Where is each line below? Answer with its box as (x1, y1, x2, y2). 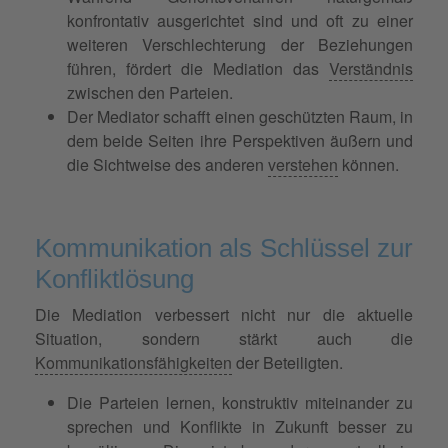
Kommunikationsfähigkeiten (35, 350, 232, 374)
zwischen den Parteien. (67, 80, 233, 104)
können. (338, 152, 399, 176)
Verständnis (329, 56, 413, 80)
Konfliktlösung (35, 263, 194, 294)
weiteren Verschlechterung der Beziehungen (67, 32, 413, 56)
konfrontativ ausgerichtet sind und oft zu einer (67, 8, 413, 32)
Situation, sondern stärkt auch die (35, 326, 413, 350)
